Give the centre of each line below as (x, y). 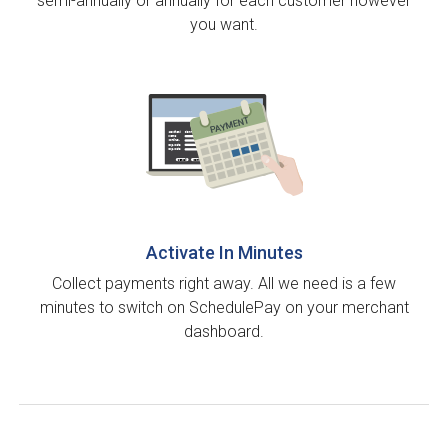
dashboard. (224, 332)
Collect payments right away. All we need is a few (224, 284)
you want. (224, 25)
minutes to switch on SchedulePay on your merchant (224, 308)
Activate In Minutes (224, 253)
